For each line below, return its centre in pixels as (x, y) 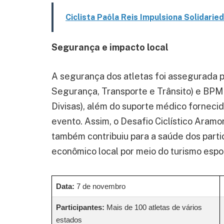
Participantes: (80, 207)
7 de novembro (100, 186)
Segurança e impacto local (110, 47)
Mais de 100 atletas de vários (153, 207)
